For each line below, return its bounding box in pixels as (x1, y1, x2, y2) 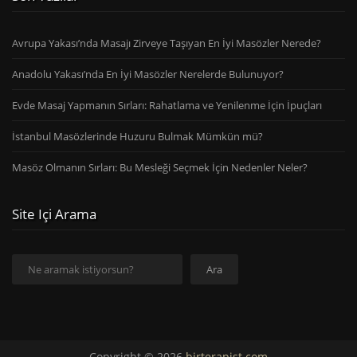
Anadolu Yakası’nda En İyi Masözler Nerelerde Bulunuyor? (12, 66, 284, 81)
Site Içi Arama (12, 204, 96, 223)
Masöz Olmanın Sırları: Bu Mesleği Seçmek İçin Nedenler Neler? (12, 159, 308, 175)
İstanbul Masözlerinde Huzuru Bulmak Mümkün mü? (12, 128, 263, 143)
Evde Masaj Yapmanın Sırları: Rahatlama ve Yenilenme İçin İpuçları (12, 97, 322, 112)
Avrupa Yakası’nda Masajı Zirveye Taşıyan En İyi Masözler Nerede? (12, 35, 321, 50)
